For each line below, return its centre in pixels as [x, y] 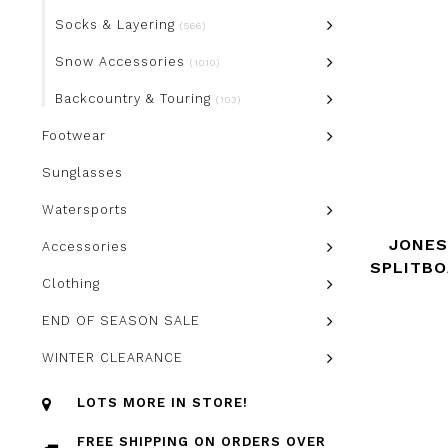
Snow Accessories [122, 61]
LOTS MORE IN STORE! [162, 402]
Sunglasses [82, 172]
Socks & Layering [117, 24]
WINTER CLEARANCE [112, 357]
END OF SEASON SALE [121, 320]
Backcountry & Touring [135, 98]
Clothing [71, 283]
